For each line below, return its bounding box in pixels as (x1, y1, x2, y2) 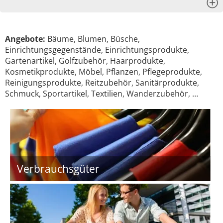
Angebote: (5, 33, 45, 44)
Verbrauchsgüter (17, 162, 100, 176)
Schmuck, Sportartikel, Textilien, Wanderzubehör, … (5, 88, 198, 99)
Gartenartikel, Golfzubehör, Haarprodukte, (5, 55, 165, 66)
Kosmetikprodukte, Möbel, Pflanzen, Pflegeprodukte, (5, 66, 202, 77)
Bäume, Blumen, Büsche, (45, 33, 140, 44)
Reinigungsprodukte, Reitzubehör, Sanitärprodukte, (5, 77, 199, 88)
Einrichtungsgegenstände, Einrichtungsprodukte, (5, 44, 189, 55)
